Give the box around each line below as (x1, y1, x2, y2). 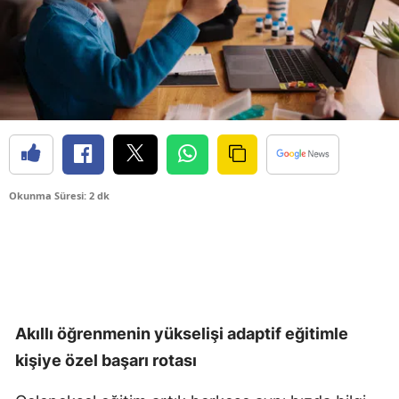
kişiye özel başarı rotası (15, 350, 197, 370)
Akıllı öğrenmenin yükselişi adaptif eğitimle (15, 323, 348, 343)
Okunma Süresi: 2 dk (9, 188, 110, 202)
